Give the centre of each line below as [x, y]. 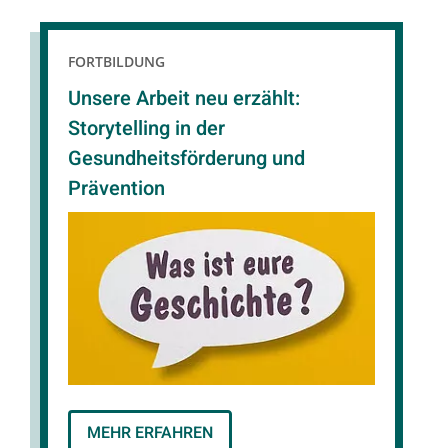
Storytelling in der [146, 129]
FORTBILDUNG [116, 61]
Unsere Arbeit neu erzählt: [184, 99]
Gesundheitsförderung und [186, 159]
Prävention [116, 189]
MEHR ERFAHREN [150, 432]
